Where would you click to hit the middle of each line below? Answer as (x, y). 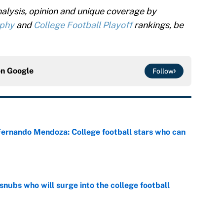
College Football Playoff (83, 25)
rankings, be (158, 25)
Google (20, 71)
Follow (163, 71)
